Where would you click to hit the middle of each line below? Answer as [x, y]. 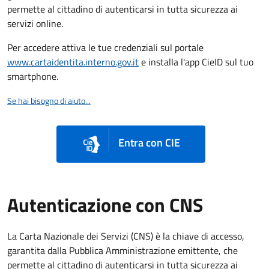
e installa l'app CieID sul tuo [196, 62]
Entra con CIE [148, 143]
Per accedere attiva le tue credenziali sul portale [105, 47]
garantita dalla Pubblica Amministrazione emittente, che [122, 251]
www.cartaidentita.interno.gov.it [73, 62]
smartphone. [33, 76]
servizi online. [35, 23]
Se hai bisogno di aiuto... [49, 100]
